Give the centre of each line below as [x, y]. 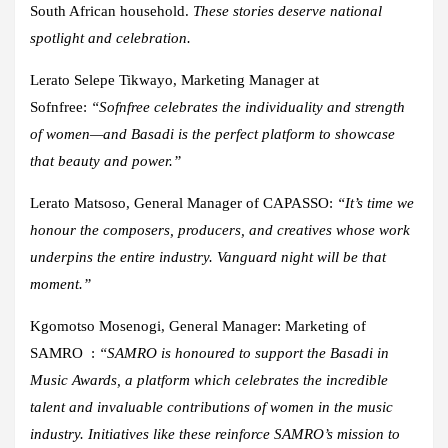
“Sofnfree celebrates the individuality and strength [248, 106]
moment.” [60, 283]
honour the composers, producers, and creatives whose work [220, 229]
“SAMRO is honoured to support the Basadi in [244, 352]
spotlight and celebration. [110, 37]
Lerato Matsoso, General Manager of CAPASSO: [181, 202]
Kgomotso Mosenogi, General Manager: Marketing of [198, 325]
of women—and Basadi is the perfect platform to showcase [212, 133]
